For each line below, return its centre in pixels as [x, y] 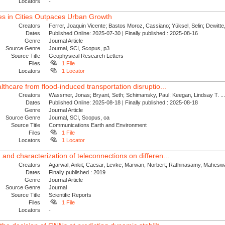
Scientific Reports [70, 195]
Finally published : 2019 [79, 172]
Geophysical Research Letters [86, 55]
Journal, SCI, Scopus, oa [79, 118]
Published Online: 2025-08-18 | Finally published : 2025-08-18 [125, 103]
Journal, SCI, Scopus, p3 [79, 48]
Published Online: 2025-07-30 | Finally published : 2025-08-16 [125, 33]
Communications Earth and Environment [98, 125]
